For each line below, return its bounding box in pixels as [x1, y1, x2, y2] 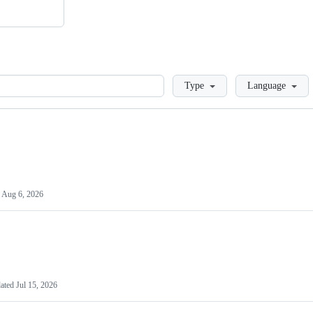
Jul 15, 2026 [16, 280, 57, 290]
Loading [164, 75, 201, 87]
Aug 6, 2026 [1, 189, 43, 199]
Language [247, 80, 286, 91]
